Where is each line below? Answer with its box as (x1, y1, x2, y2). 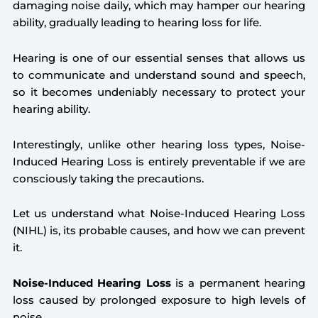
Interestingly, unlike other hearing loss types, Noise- (12, 138, 306, 151)
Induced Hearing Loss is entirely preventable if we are (12, 155, 306, 168)
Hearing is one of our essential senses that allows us (12, 52, 306, 65)
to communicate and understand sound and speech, (12, 69, 306, 82)
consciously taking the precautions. (12, 172, 204, 185)
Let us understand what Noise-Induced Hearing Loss (12, 207, 306, 221)
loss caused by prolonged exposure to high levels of (12, 293, 306, 307)
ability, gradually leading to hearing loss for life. (12, 16, 261, 30)
